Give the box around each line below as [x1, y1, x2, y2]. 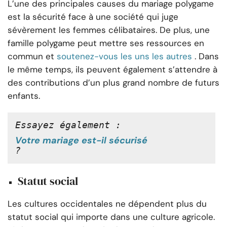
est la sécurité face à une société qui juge [8, 11, 178, 22]
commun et [8, 50, 54, 62]
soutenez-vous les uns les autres [57, 50, 192, 62]
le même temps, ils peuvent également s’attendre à [8, 63, 217, 75]
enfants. [8, 90, 40, 101]
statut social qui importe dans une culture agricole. [8, 211, 215, 222]
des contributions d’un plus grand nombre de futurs [8, 77, 219, 88]
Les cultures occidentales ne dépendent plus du [8, 198, 207, 209]
